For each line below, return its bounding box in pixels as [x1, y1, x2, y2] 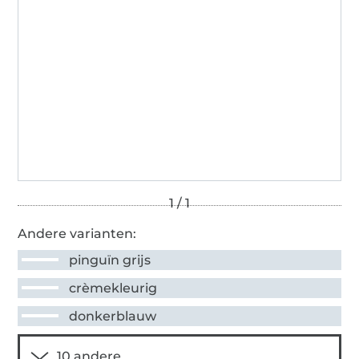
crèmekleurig [69, 280, 158, 296]
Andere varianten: [18, 225, 137, 241]
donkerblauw [69, 308, 157, 324]
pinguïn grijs [69, 252, 151, 268]
